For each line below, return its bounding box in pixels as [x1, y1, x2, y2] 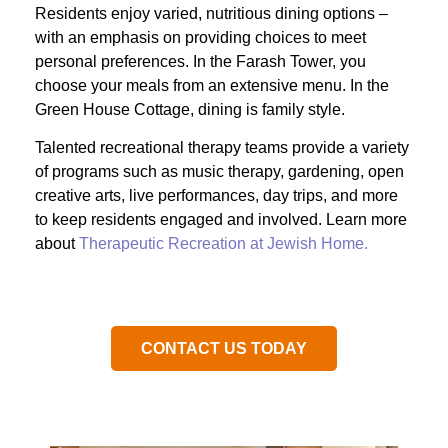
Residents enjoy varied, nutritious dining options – [35, 4, 388, 22]
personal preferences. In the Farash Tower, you [35, 52, 366, 70]
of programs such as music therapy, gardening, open [35, 163, 404, 181]
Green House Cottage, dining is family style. [35, 100, 345, 118]
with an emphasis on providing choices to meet [35, 28, 366, 46]
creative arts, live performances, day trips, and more [35, 187, 398, 205]
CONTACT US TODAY [141, 339, 307, 357]
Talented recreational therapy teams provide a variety [35, 139, 409, 157]
